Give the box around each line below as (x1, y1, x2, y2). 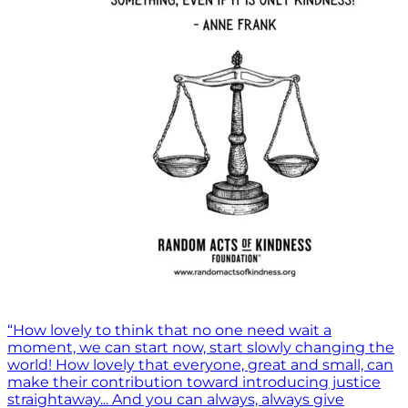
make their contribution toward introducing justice (7, 373, 381, 392)
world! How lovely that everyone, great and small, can (7, 356, 393, 374)
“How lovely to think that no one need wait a (7, 321, 331, 340)
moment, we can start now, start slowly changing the (7, 339, 394, 357)
